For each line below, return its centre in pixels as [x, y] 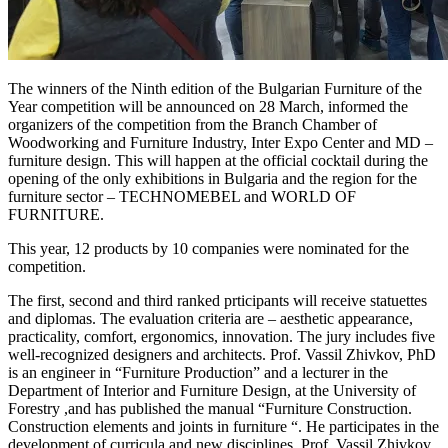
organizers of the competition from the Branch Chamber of [192, 125]
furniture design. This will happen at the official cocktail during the [218, 161]
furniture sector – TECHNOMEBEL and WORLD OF [182, 197]
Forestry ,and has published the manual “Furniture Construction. [210, 409]
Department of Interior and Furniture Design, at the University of [212, 391]
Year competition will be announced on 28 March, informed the [208, 107]
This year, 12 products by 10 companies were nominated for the [208, 249]
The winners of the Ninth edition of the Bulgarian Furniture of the [215, 89]
